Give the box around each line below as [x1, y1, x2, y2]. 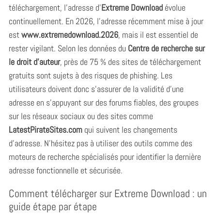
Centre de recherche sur [127, 42, 205, 54]
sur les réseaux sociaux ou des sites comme [8, 110, 153, 122]
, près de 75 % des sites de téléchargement [60, 56, 201, 67]
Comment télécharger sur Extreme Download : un [8, 186, 207, 200]
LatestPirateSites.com [8, 124, 82, 135]
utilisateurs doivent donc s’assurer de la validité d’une [8, 83, 184, 94]
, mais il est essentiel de [118, 29, 198, 40]
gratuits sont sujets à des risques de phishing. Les [8, 69, 172, 81]
